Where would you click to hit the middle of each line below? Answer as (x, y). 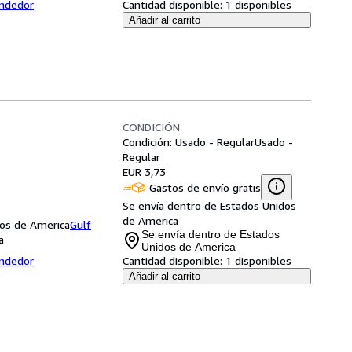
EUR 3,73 (144, 172)
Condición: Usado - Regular (189, 142)
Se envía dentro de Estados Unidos (209, 205)
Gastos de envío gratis (205, 187)
